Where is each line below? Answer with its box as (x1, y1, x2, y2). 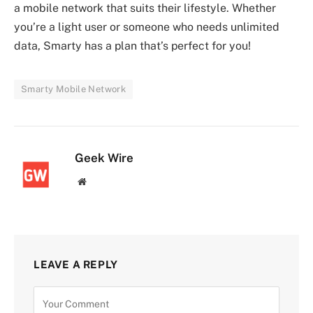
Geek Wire (75, 151, 133, 165)
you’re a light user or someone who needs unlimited (14, 20, 279, 34)
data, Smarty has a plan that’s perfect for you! (14, 39, 251, 52)
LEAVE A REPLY (34, 259, 118, 270)
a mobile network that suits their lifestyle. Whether (14, 1, 276, 15)
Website (85, 176, 117, 186)
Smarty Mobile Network (21, 84, 126, 94)
